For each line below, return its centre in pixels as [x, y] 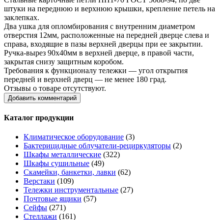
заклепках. [22, 17]
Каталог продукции [39, 118]
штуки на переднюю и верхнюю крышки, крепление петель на [110, 8]
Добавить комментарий [42, 98]
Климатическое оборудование [74, 137]
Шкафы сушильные [56, 164]
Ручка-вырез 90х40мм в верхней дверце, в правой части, [99, 53]
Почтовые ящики [53, 199]
